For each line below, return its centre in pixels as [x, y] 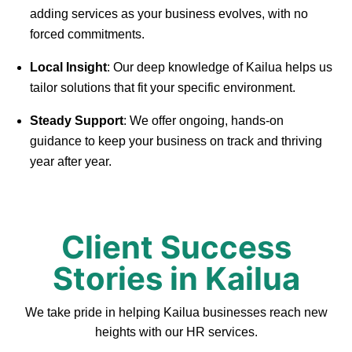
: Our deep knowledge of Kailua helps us [220, 68]
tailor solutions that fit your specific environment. [163, 88]
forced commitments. [88, 35]
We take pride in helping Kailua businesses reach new [176, 313]
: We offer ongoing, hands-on [204, 121]
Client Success [176, 247]
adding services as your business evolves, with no [169, 14]
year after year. [71, 162]
